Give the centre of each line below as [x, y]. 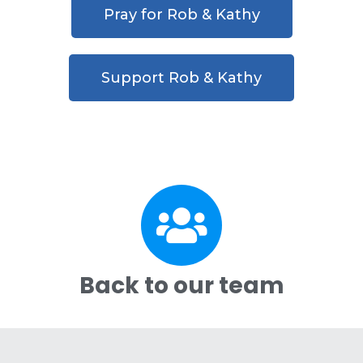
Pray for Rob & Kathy [181, 14]
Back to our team [181, 285]
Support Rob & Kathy [181, 77]
